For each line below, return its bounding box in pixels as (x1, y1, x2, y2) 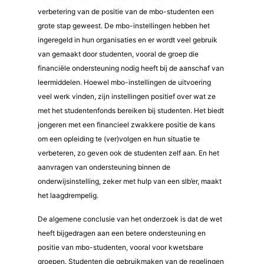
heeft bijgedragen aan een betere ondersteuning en (38, 229, 206, 237)
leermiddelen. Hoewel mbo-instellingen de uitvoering (38, 78, 211, 87)
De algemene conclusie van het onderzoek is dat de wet (38, 214, 222, 223)
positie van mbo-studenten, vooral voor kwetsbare (38, 243, 203, 252)
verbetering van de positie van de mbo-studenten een (38, 7, 214, 16)
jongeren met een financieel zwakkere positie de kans (38, 120, 215, 129)
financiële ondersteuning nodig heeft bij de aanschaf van (38, 64, 224, 72)
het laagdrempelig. (38, 191, 100, 200)
